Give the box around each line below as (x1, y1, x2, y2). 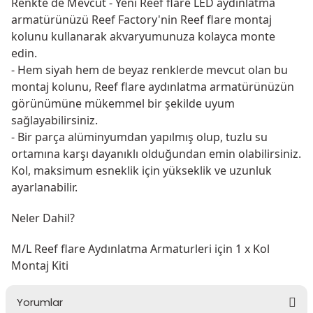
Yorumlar (17, 295, 63, 310)
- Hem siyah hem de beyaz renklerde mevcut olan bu (11, 62, 288, 78)
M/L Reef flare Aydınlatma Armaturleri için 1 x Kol (11, 241, 270, 256)
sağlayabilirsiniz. (11, 112, 101, 128)
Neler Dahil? (11, 210, 75, 226)
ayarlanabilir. (11, 180, 78, 195)
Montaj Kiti (11, 258, 68, 273)
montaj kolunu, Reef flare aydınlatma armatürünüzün (11, 79, 294, 94)
